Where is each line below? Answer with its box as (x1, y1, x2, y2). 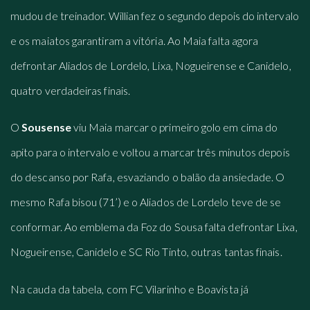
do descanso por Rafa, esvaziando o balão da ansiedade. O (10, 170, 285, 184)
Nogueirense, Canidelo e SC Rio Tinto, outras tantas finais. (10, 245, 282, 259)
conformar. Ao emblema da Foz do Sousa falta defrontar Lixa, (10, 220, 298, 234)
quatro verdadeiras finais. (10, 83, 131, 97)
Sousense (21, 120, 71, 134)
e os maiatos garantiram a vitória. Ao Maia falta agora (10, 33, 259, 47)
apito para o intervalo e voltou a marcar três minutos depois (10, 145, 290, 159)
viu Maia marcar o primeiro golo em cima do (71, 120, 278, 134)
